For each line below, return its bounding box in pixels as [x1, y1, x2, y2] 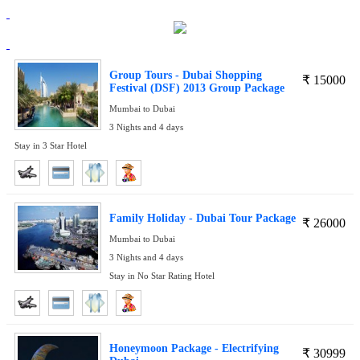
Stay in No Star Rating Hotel [109, 271, 215, 281]
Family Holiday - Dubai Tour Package [109, 211, 296, 224]
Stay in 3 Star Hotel [14, 141, 87, 151]
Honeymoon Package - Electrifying [109, 342, 279, 355]
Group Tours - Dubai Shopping [109, 68, 262, 81]
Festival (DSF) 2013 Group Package [109, 81, 284, 94]
